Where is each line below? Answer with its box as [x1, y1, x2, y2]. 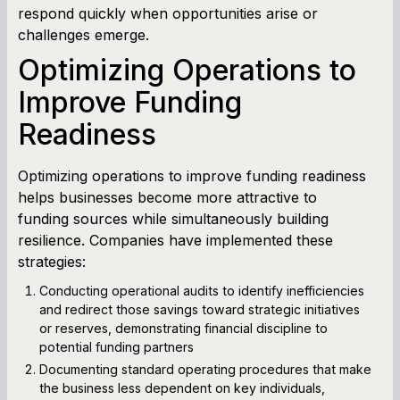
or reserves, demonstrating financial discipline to [39, 320, 328, 336]
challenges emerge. [18, 25, 149, 44]
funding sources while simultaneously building [18, 209, 329, 228]
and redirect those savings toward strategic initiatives [39, 301, 360, 317]
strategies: [18, 252, 86, 271]
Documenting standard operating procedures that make [39, 361, 371, 377]
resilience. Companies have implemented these [18, 230, 333, 249]
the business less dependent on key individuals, [39, 379, 325, 396]
